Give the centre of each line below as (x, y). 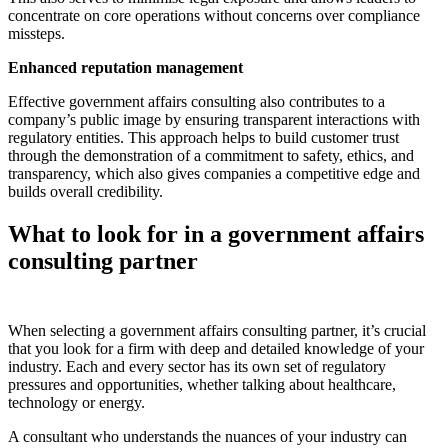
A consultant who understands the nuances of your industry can (207, 436)
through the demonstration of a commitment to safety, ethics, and (211, 156)
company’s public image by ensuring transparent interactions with (214, 120)
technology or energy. (78, 402)
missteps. (36, 34)
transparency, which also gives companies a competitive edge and (214, 174)
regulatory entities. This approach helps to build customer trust (203, 138)
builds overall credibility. (85, 192)
